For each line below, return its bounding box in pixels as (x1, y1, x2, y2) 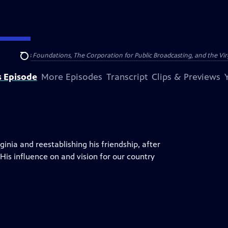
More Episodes (41, 71, 102, 82)
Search (20, 56, 45, 67)
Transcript (106, 71, 148, 82)
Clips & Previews (152, 71, 220, 82)
